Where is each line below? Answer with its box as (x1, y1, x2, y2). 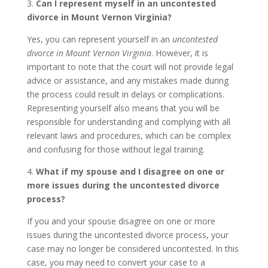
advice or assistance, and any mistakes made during (26, 75, 229, 86)
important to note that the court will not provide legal (26, 61, 233, 72)
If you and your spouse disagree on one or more (26, 215, 215, 227)
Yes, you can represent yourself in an (26, 33, 172, 45)
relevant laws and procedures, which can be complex (26, 130, 231, 141)
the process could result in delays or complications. (26, 89, 224, 100)
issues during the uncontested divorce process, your (26, 229, 229, 240)
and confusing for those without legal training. (26, 144, 205, 155)
